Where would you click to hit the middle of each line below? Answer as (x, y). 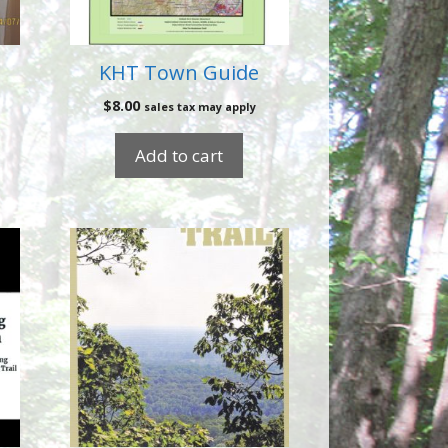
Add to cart (179, 155)
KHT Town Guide (179, 72)
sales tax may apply (199, 106)
